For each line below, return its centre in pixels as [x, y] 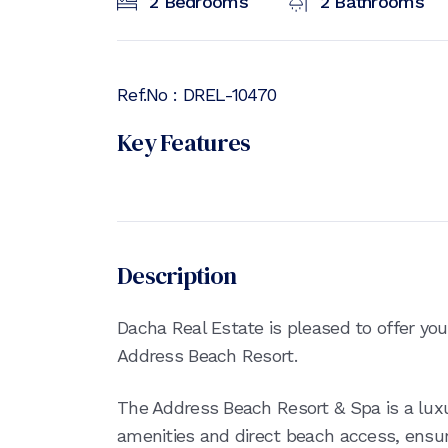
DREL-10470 [229, 94]
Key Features [184, 142]
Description [177, 275]
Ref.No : [150, 94]
